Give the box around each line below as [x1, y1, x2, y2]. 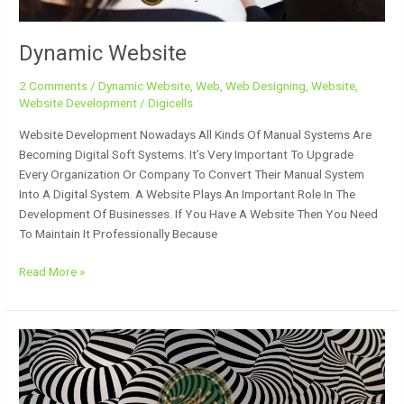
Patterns [18, 351, 66, 366]
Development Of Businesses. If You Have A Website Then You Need [19, 206, 379, 221]
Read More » [19, 264, 86, 280]
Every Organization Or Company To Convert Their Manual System [19, 166, 365, 181]
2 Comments [19, 78, 88, 94]
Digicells [148, 96, 194, 111]
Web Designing [225, 78, 307, 94]
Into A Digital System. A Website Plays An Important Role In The [19, 186, 356, 201]
